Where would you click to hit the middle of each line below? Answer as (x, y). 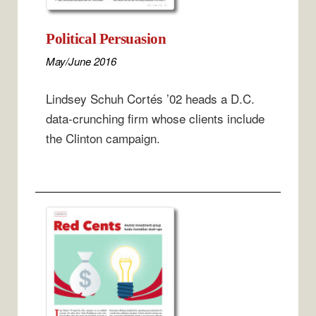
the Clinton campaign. (103, 138)
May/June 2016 (81, 61)
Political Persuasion (106, 38)
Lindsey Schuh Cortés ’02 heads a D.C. (150, 99)
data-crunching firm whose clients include (155, 119)
